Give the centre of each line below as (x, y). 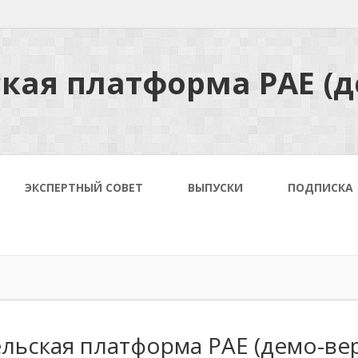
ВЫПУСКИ (215, 187)
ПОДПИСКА (320, 187)
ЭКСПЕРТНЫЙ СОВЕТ (84, 187)
